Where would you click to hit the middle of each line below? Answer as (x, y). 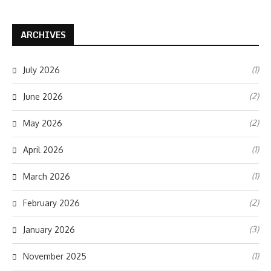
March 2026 (47, 176)
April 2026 (43, 150)
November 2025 (55, 256)
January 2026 (49, 230)
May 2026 (43, 123)
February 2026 (51, 203)
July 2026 (41, 70)
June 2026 (43, 96)
